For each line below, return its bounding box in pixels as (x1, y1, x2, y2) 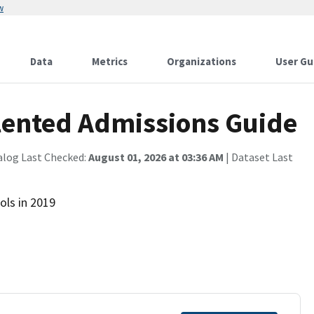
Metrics (92, 55, 128, 68)
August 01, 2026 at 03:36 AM (88, 150, 224, 164)
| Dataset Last (224, 150, 293, 164)
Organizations (167, 55, 236, 68)
